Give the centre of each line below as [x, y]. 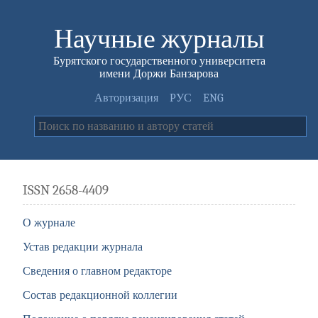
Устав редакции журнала [83, 247]
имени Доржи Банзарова [159, 74]
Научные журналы [159, 39]
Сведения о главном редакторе [97, 272]
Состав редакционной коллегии [100, 296]
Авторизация [126, 98]
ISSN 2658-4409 [66, 190]
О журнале [49, 223]
